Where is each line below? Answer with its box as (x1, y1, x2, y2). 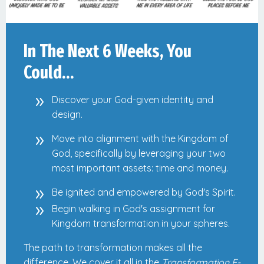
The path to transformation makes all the (24, 242, 202, 254)
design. (52, 108, 82, 120)
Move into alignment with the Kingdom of (52, 132, 229, 144)
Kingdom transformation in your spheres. (52, 217, 230, 230)
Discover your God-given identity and (52, 93, 213, 105)
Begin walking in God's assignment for (52, 203, 215, 215)
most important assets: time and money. (52, 161, 228, 174)
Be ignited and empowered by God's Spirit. (52, 186, 236, 198)
